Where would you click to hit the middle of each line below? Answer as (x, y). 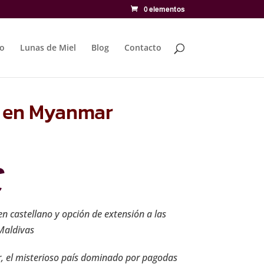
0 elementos (164, 9)
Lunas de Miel (48, 47)
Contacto (143, 47)
